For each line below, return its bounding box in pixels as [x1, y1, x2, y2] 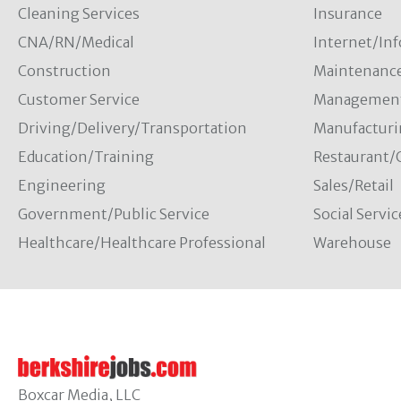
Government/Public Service [18, 205, 209, 223]
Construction [18, 62, 111, 80]
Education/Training [18, 148, 154, 166]
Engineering [18, 176, 106, 194]
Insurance [312, 4, 382, 22]
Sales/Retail [312, 176, 394, 194]
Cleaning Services [18, 4, 140, 22]
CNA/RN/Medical [18, 33, 134, 51]
